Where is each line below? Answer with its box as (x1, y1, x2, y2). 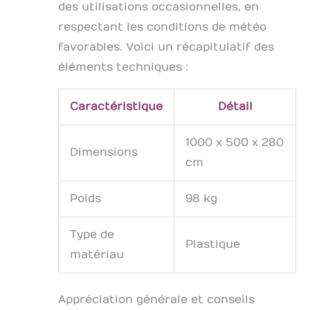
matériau (70, 248, 124, 262)
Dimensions (70, 146, 138, 159)
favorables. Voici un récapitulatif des (58, 41, 274, 54)
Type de (70, 228, 114, 241)
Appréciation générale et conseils (58, 293, 255, 307)
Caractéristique (70, 100, 163, 113)
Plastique (185, 238, 240, 251)
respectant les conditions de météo (58, 21, 266, 34)
